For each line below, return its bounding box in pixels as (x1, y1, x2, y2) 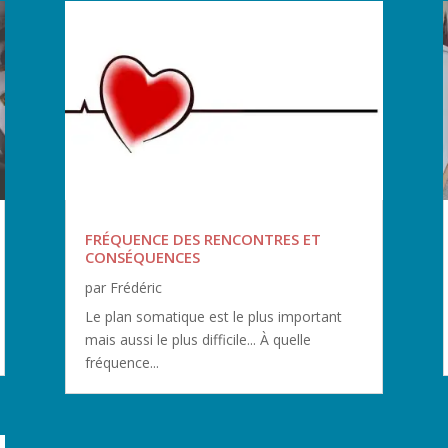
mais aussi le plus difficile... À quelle (84, 330, 311, 350)
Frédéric (109, 278, 162, 298)
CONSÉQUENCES (84, 247, 200, 268)
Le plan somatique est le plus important (84, 307, 342, 327)
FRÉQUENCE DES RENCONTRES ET (84, 229, 321, 250)
